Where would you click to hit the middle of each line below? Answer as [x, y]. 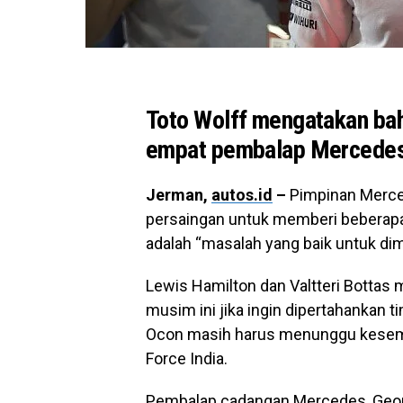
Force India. [187, 358]
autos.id [242, 195]
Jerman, [179, 195]
